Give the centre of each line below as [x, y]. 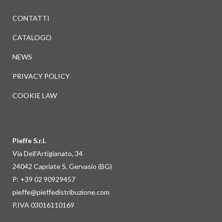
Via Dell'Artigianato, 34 [48, 153]
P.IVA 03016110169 [43, 205]
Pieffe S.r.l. [29, 140]
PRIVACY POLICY [41, 76]
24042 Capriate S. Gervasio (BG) [62, 166]
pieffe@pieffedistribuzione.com [61, 192]
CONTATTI [31, 18]
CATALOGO [32, 37]
